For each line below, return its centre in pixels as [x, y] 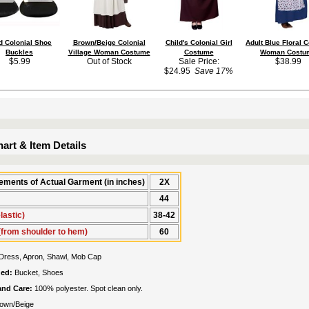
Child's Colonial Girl [199, 42]
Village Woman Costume [109, 52]
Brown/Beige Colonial [109, 42]
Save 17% [212, 71]
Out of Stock [109, 61]
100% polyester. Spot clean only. [89, 288]
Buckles [19, 52]
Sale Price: [199, 61]
